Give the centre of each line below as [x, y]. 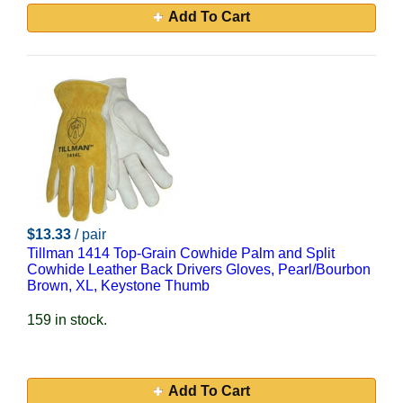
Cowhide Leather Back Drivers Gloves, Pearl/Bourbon [199, 269]
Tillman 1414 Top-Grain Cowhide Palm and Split [181, 253]
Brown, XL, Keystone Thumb [118, 286]
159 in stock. [67, 320]
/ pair [90, 234]
